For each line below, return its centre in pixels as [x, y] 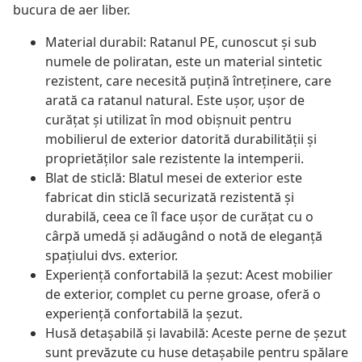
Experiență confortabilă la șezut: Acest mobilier [189, 275]
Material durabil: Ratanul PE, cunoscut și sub [181, 42]
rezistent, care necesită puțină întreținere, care [188, 81]
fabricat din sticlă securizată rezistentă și [170, 198]
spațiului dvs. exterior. [112, 256]
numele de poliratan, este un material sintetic [184, 62]
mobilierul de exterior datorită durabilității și [181, 139]
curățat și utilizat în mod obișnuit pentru [168, 120]
